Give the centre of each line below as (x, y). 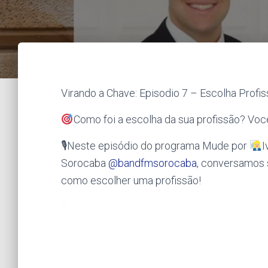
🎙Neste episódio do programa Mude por (155, 146)
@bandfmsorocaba (153, 163)
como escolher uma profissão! (131, 180)
